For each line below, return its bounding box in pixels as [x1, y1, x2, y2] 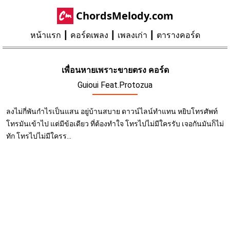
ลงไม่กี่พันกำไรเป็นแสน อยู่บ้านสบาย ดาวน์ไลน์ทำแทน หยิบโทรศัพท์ [6, 107, 218, 116]
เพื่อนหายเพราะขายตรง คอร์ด [61, 65, 169, 75]
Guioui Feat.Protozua [78, 80, 152, 90]
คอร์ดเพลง [70, 30, 108, 40]
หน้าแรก [30, 30, 61, 40]
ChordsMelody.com [75, 9, 174, 23]
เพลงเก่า [117, 30, 147, 40]
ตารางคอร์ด [156, 30, 200, 40]
